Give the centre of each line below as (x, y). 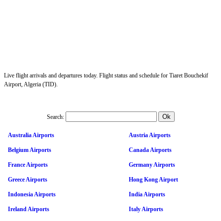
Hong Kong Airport (153, 179)
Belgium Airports (30, 150)
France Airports (28, 165)
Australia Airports (31, 135)
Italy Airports (146, 209)
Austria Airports (150, 135)
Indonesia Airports (32, 194)
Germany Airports (152, 165)
